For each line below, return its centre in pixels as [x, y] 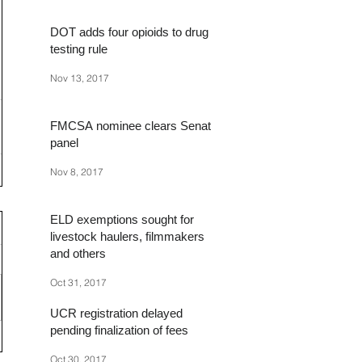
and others [78, 254]
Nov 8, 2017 [77, 171]
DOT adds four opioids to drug [129, 32]
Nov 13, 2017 [80, 78]
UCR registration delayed [116, 314]
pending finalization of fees [119, 330]
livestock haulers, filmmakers [127, 237]
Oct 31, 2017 [78, 282]
